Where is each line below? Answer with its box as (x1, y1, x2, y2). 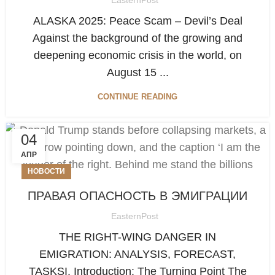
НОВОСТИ (28, 166, 65, 176)
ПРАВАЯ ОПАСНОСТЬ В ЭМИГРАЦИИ (28, 188, 247, 203)
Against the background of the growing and (33, 31, 242, 44)
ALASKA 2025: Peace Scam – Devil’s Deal (33, 14, 242, 27)
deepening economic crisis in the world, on (33, 48, 242, 61)
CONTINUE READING (98, 91, 177, 101)
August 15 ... (106, 66, 169, 79)
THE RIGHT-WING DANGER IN (59, 231, 216, 244)
